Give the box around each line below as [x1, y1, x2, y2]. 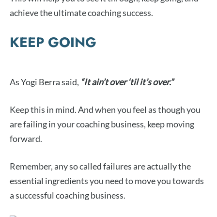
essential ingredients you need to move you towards [10, 175, 204, 186]
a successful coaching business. [10, 190, 125, 201]
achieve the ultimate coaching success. [10, 7, 153, 18]
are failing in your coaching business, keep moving [10, 119, 194, 130]
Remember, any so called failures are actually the [10, 161, 191, 172]
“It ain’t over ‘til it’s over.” [80, 77, 173, 88]
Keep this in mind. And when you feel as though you [10, 104, 201, 115]
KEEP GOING [10, 32, 96, 53]
